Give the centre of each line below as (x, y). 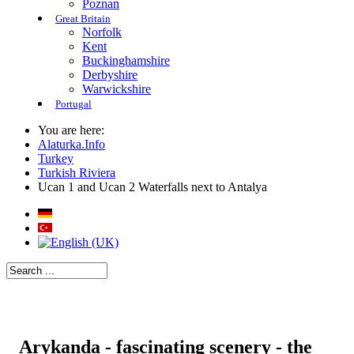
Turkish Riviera (77, 173)
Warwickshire (117, 89)
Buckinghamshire (126, 60)
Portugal (73, 104)
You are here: (74, 130)
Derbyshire (110, 75)
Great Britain (83, 19)
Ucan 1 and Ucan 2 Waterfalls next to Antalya (153, 187)
